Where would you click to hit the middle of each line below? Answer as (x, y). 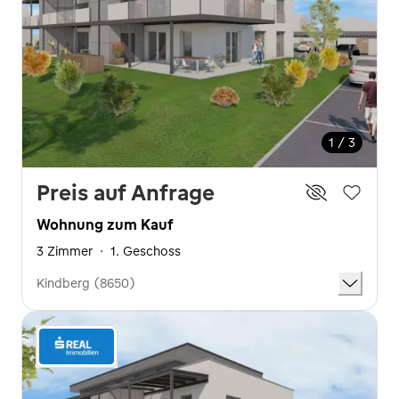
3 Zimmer (65, 251)
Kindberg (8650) (86, 283)
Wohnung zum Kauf (105, 224)
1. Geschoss (146, 251)
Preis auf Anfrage (126, 192)
